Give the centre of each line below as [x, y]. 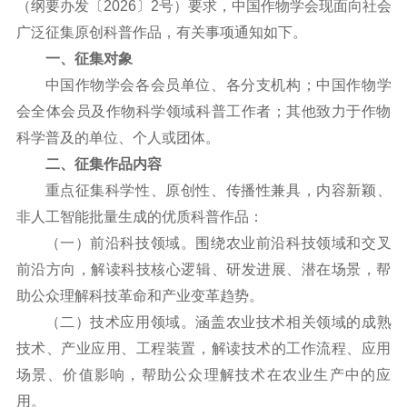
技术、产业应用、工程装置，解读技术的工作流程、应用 [203, 348]
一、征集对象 [89, 58]
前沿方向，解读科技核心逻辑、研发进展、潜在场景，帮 [203, 269]
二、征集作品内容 [103, 164]
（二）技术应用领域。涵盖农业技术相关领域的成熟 [218, 322]
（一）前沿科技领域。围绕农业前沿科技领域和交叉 [218, 243]
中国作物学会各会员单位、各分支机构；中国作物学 [218, 84]
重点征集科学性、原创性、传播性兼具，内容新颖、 [218, 190]
